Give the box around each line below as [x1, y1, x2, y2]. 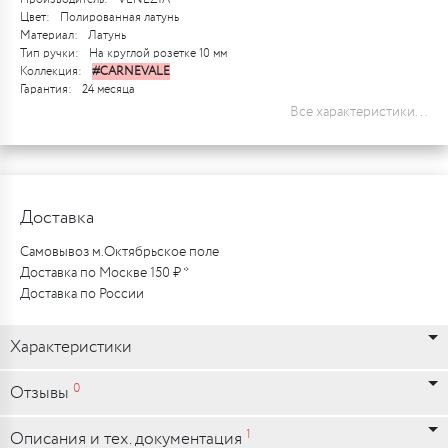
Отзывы [10, 381, 73, 406]
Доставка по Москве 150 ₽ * [20, 263, 189, 283]
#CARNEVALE [92, 63, 170, 80]
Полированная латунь [60, 9, 179, 26]
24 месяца [82, 81, 135, 98]
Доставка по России [20, 284, 144, 304]
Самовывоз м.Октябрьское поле [20, 242, 219, 262]
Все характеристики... [290, 102, 428, 122]
